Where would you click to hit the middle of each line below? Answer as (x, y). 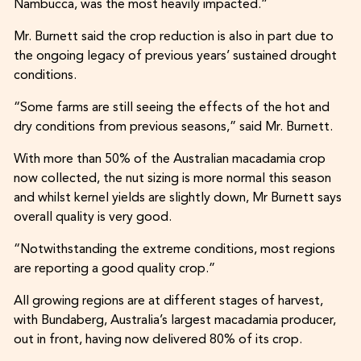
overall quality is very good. (92, 218)
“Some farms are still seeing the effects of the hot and (171, 108)
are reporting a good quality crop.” (114, 270)
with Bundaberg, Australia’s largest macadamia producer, (174, 321)
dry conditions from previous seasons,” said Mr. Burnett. (173, 128)
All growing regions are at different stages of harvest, (168, 302)
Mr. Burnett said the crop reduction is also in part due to (173, 37)
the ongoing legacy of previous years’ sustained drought (175, 57)
